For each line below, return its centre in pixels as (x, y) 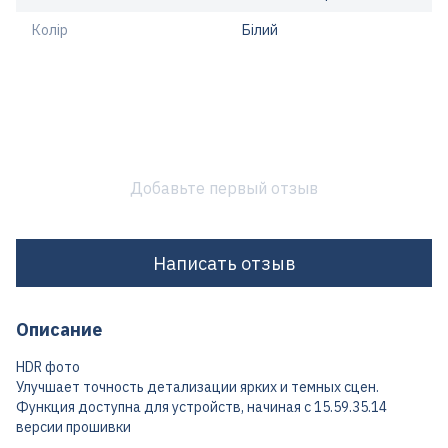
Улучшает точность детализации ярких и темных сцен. (199, 387)
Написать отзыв (224, 263)
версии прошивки (73, 427)
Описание (59, 329)
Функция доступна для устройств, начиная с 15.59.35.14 (201, 407)
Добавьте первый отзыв (224, 188)
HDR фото (48, 367)
